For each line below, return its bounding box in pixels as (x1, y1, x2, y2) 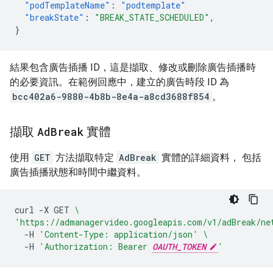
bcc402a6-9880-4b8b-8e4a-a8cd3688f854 (12, 91, 210, 102)
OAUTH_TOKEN (152, 241, 206, 252)
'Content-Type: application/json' (39, 229, 198, 240)
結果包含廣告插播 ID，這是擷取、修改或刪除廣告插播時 (10, 62, 256, 73)
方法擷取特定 (53, 152, 116, 163)
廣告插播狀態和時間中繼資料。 (10, 166, 146, 178)
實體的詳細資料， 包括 (159, 152, 261, 163)
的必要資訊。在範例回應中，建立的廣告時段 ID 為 (10, 76, 229, 88)
